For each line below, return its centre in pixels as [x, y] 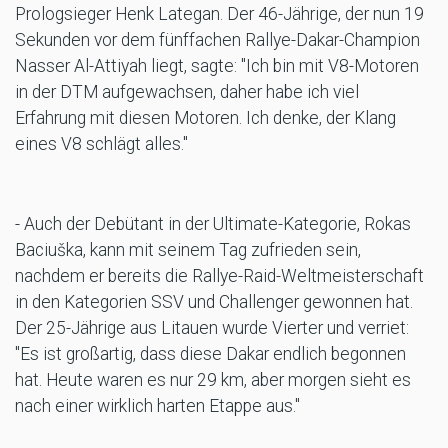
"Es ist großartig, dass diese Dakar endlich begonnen [210, 354]
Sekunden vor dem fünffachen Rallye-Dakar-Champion [217, 40]
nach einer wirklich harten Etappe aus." [157, 406]
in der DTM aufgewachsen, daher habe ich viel [187, 92]
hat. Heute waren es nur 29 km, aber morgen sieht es [213, 380]
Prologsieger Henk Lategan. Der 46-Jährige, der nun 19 [219, 14]
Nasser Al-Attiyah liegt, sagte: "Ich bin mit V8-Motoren [217, 66]
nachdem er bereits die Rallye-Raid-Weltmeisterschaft [219, 276]
